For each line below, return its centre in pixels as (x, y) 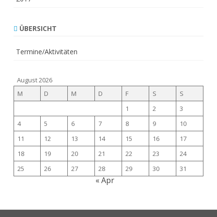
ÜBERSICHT (37, 28)
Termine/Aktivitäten (47, 52)
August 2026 (35, 80)
